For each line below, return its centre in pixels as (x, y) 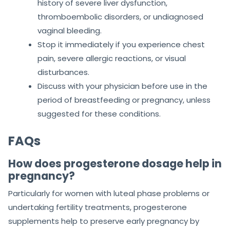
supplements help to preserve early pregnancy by (104, 221)
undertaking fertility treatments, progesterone (98, 207)
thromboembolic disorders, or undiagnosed (120, 17)
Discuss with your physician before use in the (122, 86)
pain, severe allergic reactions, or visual (112, 59)
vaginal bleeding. (70, 31)
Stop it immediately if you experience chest (121, 45)
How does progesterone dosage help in (115, 164)
